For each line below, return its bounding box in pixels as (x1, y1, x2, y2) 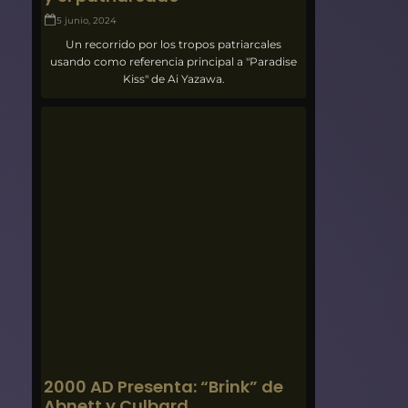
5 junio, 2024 (56, 14, 117, 26)
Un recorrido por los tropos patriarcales (66, 36, 282, 51)
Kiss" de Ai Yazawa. (122, 71, 225, 86)
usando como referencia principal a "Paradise (50, 54, 298, 68)
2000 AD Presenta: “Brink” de (44, 374, 284, 398)
